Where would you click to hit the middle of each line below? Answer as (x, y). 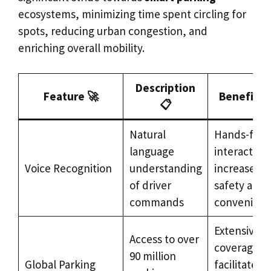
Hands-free (242, 134)
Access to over (164, 239)
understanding (165, 168)
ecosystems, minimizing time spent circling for (132, 14)
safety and (240, 185)
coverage (236, 247)
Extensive (237, 230)
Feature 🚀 (71, 96)
